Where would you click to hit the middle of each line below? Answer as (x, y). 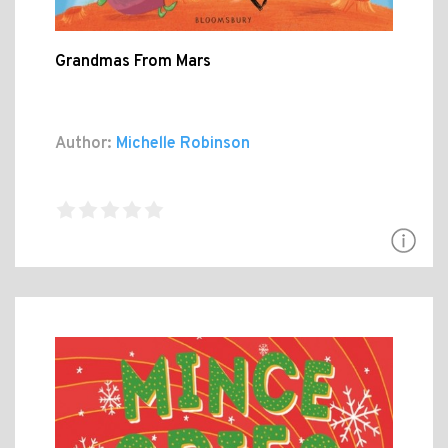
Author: (83, 144)
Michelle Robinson (181, 144)
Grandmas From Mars (133, 62)
